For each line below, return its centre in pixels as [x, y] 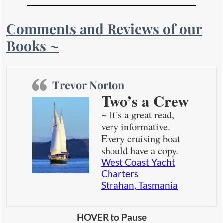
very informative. [136, 127]
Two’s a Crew [145, 101]
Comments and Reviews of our [104, 29]
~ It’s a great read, [138, 115]
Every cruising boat [141, 139]
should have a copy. [140, 151]
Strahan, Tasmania [139, 185]
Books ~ [33, 46]
